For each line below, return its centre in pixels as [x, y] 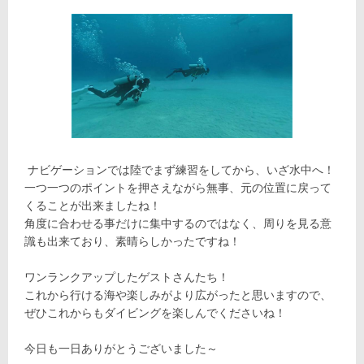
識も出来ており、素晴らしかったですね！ [132, 241]
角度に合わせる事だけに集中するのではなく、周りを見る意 [178, 223]
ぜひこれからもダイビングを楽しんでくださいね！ [155, 312]
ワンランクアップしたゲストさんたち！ [127, 277]
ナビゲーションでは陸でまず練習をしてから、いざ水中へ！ [180, 169]
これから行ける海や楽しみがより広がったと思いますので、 [178, 295]
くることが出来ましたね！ [93, 205]
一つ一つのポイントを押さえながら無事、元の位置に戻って [178, 187]
